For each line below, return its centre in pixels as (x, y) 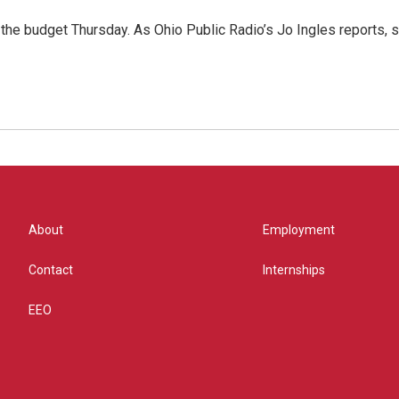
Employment (299, 230)
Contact (51, 270)
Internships (294, 270)
